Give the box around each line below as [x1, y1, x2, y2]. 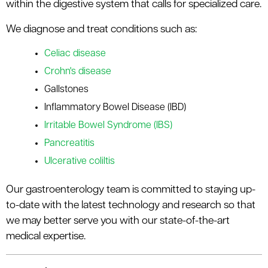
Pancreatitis [44, 139, 95, 149]
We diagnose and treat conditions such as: [6, 25, 197, 35]
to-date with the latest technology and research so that [6, 200, 255, 211]
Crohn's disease [44, 67, 111, 77]
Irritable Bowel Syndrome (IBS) [44, 121, 172, 131]
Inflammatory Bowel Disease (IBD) [44, 103, 186, 113]
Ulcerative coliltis [44, 157, 115, 167]
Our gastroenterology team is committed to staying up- [6, 185, 255, 196]
